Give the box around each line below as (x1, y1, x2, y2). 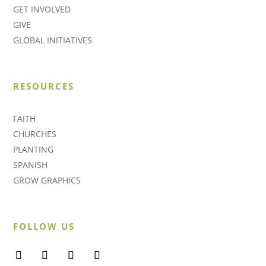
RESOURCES (13, 80, 75, 92)
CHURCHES (13, 128, 57, 140)
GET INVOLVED (13, 4, 71, 15)
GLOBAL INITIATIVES (13, 34, 93, 46)
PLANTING (13, 144, 54, 155)
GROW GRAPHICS (13, 175, 81, 186)
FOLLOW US (13, 220, 75, 232)
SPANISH (13, 159, 48, 170)
